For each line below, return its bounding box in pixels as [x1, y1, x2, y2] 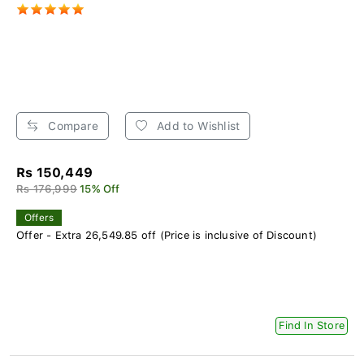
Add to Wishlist [154, 119, 240, 132]
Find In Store [279, 318, 344, 331]
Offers [24, 211, 54, 223]
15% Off [80, 182, 120, 195]
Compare [45, 119, 98, 132]
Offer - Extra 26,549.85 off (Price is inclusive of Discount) [16, 228, 317, 241]
